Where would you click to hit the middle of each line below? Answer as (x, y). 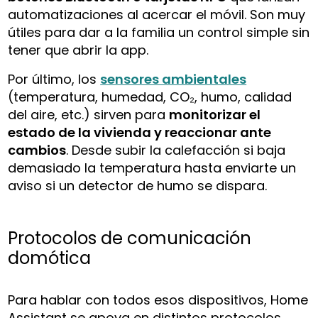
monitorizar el (215, 114)
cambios (37, 150)
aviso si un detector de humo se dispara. (138, 185)
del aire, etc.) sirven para (89, 114)
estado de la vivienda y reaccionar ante (140, 132)
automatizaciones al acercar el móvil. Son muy (157, 14)
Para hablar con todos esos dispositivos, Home (158, 300)
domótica (50, 258)
